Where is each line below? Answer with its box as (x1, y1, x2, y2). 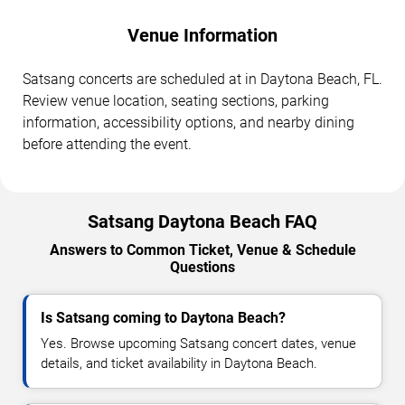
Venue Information (127, 24, 278, 47)
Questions (170, 259, 235, 277)
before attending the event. (23, 136, 192, 154)
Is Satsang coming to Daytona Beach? (41, 309, 286, 327)
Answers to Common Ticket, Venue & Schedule (49, 241, 356, 259)
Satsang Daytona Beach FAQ (88, 211, 317, 233)
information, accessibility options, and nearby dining (23, 114, 354, 132)
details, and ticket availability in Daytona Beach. (41, 355, 317, 372)
